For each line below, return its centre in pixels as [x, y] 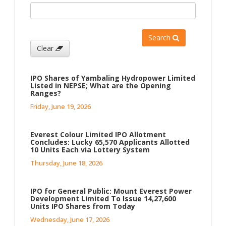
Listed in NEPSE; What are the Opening [101, 85]
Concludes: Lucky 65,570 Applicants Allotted [110, 142]
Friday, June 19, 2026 [61, 106]
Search [160, 37]
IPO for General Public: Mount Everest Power [111, 191]
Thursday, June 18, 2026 [66, 163]
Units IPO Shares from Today [83, 206]
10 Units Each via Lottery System [90, 149]
